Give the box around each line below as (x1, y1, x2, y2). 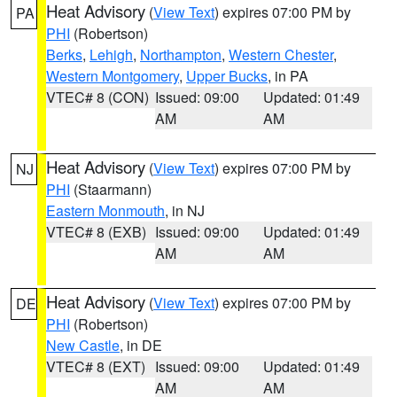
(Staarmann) (70, 179, 152, 199)
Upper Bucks (186, 66, 268, 86)
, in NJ (165, 200, 205, 221)
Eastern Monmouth (46, 200, 165, 221)
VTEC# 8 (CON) (46, 87, 149, 107)
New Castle (46, 335, 120, 355)
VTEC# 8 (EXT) (46, 356, 145, 377)
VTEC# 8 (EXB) (46, 222, 146, 242)
